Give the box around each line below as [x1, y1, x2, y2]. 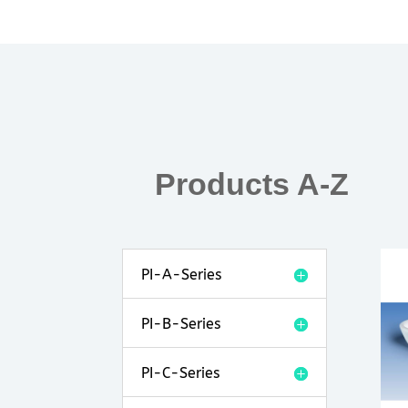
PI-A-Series [141, 265, 222, 283]
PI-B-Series [141, 314, 221, 332]
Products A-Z [155, 167, 350, 202]
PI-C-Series [141, 363, 220, 382]
